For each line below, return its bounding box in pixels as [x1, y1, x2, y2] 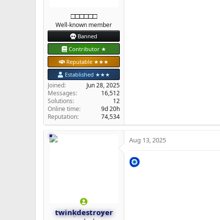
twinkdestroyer [55, 207, 113, 217]
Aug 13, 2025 [129, 136, 166, 145]
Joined [48, 81, 64, 90]
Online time [48, 105, 79, 113]
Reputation [48, 112, 77, 121]
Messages [48, 89, 76, 98]
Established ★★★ [63, 71, 110, 79]
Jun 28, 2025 [86, 81, 120, 90]
